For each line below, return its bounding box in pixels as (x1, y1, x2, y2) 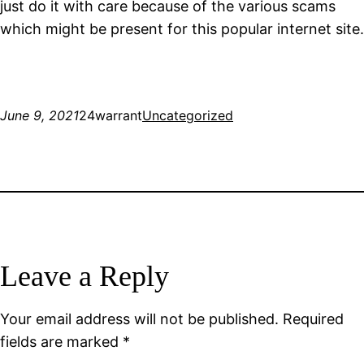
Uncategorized (142, 107, 233, 124)
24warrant (79, 107, 142, 124)
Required (283, 310, 344, 327)
